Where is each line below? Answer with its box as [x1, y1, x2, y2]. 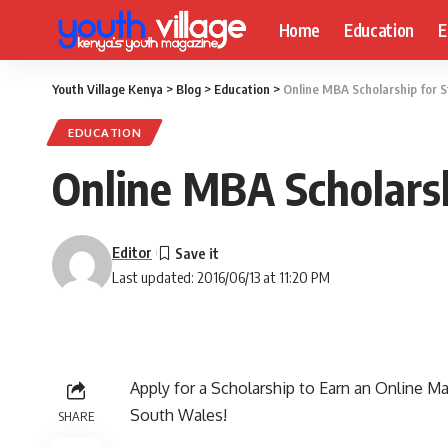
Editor [112, 243, 152, 261]
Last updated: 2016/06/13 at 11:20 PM [112, 268, 330, 286]
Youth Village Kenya [52, 81, 163, 97]
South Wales [130, 405, 223, 425]
